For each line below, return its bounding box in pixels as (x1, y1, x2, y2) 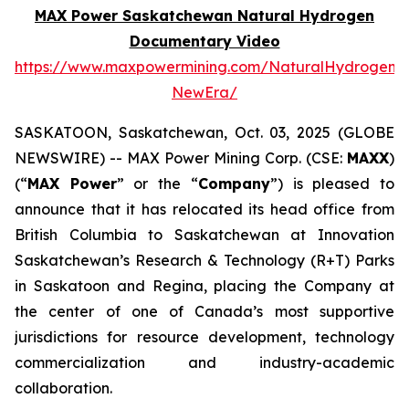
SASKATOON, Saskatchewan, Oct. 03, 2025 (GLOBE (15, 123, 394, 142)
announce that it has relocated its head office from (15, 200, 394, 218)
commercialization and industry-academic (15, 353, 394, 372)
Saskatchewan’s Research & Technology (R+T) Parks (15, 251, 394, 269)
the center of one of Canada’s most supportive (15, 302, 394, 320)
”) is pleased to (269, 174, 395, 193)
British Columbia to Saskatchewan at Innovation (15, 225, 394, 244)
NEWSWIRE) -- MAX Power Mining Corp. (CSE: (15, 149, 347, 167)
